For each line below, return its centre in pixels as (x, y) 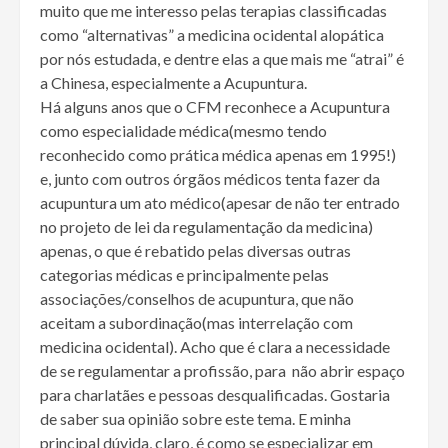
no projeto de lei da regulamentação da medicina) (206, 227)
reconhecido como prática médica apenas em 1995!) (218, 155)
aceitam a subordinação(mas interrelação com (196, 323)
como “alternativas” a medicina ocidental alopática (212, 35)
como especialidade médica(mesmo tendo (183, 131)
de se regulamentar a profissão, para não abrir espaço (222, 371)
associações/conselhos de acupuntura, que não (197, 299)
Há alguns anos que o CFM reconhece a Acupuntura (215, 107)
